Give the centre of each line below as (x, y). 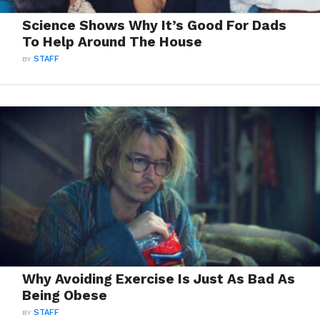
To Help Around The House (112, 42)
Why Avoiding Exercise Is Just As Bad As (159, 279)
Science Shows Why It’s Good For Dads (155, 25)
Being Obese (65, 295)
